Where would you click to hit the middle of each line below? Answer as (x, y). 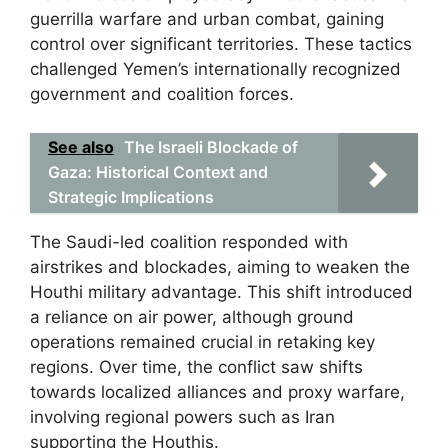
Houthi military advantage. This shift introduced (221, 291)
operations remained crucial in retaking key (202, 341)
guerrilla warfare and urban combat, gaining (207, 19)
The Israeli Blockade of (211, 146)
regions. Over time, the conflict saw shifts (196, 366)
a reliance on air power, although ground (192, 316)
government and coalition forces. (162, 94)
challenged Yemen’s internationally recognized (215, 69)
